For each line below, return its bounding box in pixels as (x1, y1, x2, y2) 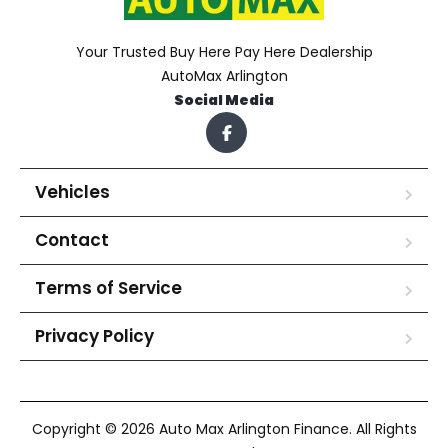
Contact (35, 228, 109, 252)
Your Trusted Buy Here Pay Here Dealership (75, 42, 373, 62)
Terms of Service (35, 276, 182, 300)
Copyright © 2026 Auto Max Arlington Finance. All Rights (31, 419, 417, 439)
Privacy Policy (35, 324, 154, 348)
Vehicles (35, 180, 110, 204)
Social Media (174, 90, 274, 110)
